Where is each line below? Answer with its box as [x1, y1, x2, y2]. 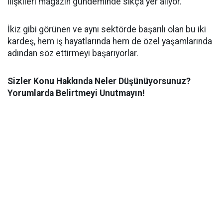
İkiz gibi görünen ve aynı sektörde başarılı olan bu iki [7, 24, 206, 35]
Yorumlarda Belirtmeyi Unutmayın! [7, 88, 145, 99]
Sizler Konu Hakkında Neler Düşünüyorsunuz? [7, 76, 191, 87]
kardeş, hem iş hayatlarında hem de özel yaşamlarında [7, 36, 212, 47]
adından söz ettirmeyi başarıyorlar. [7, 48, 138, 59]
